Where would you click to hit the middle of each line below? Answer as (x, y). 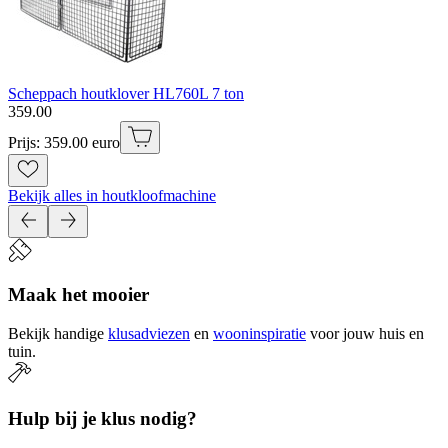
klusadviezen (149, 333)
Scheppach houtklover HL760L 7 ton (126, 93)
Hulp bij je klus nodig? (102, 418)
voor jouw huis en (367, 333)
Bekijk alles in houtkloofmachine (112, 195)
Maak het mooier (78, 295)
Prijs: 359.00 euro (64, 142)
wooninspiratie (259, 333)
